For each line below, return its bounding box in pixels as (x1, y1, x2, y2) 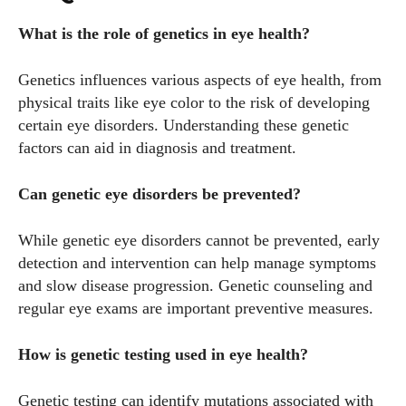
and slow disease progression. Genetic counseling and (18, 276, 372, 295)
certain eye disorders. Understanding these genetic (18, 116, 349, 134)
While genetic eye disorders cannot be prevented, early (18, 231, 380, 249)
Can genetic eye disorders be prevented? (18, 185, 301, 203)
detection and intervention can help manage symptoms (18, 254, 376, 272)
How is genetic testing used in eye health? (18, 345, 308, 363)
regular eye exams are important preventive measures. (18, 299, 373, 317)
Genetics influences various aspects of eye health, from (18, 71, 382, 89)
